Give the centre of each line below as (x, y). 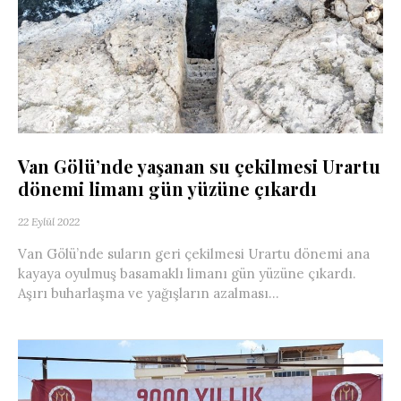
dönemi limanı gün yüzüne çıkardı (167, 188)
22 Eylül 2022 (49, 221)
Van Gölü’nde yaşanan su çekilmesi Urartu (199, 166)
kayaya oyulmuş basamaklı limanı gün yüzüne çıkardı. (187, 273)
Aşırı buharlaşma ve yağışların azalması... (149, 293)
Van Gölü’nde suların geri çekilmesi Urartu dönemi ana (194, 253)
